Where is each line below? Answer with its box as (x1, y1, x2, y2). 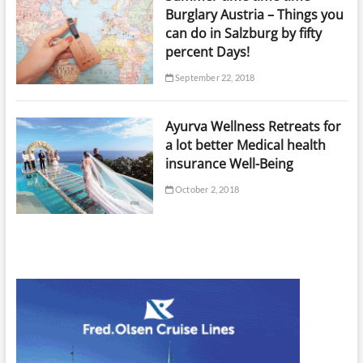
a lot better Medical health (164, 135, 326, 154)
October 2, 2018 (173, 183, 239, 194)
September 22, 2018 (173, 72, 255, 83)
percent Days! (164, 43, 250, 62)
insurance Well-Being (164, 154, 293, 173)
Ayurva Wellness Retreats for (164, 117, 341, 135)
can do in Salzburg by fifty (164, 24, 322, 43)
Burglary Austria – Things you (164, 6, 344, 24)
